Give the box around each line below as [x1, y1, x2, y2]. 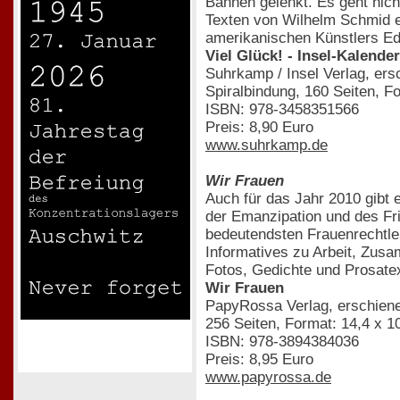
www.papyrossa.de [205, 368, 331, 386]
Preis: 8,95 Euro [205, 350, 313, 368]
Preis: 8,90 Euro [205, 118, 313, 136]
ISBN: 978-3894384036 [205, 332, 359, 350]
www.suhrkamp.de [205, 136, 328, 154]
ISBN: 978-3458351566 [205, 100, 359, 118]
